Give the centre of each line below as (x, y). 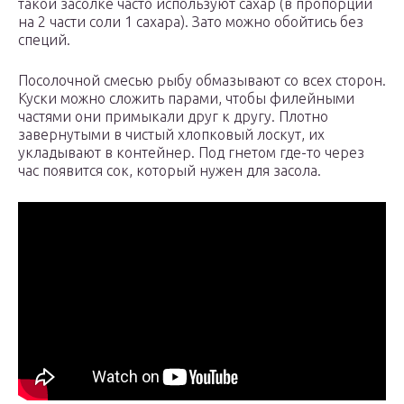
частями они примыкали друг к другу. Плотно (173, 117)
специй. (44, 40)
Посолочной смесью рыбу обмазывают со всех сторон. (202, 81)
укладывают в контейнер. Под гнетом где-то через (191, 153)
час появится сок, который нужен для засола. (170, 171)
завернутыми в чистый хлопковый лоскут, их (171, 135)
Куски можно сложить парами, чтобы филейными (186, 99)
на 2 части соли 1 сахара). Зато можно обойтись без (191, 22)
